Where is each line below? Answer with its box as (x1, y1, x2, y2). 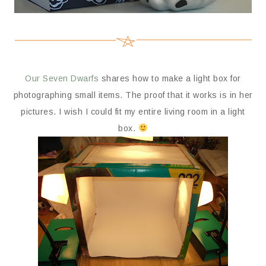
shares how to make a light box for (99, 73, 241, 83)
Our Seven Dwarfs (25, 73, 99, 83)
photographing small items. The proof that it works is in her (13, 90, 253, 100)
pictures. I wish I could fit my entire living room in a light (21, 106, 245, 116)
